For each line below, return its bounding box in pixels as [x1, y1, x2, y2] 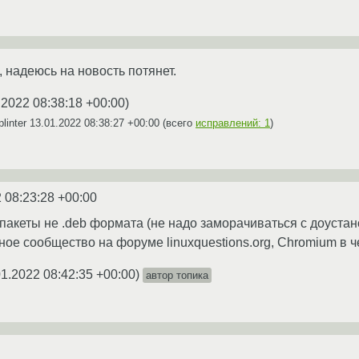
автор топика [146, 268, 208, 281]
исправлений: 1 [196, 116, 270, 129]
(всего [159, 116, 196, 129]
